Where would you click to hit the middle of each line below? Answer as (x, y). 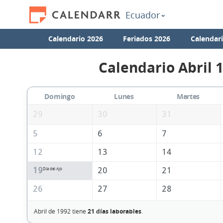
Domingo (60, 97)
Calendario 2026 (76, 39)
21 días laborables (114, 212)
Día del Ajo (52, 169)
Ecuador (143, 15)
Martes (188, 97)
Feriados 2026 (147, 39)
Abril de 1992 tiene (60, 211)
